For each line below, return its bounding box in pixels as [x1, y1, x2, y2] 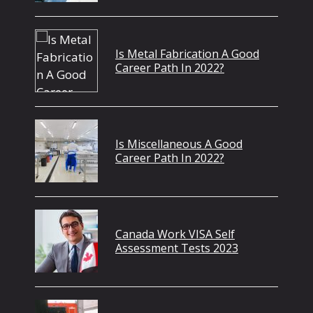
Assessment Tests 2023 [115, 240, 238, 256]
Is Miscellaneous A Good [115, 136, 242, 152]
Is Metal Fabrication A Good [115, 45, 259, 61]
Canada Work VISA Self [115, 226, 235, 242]
